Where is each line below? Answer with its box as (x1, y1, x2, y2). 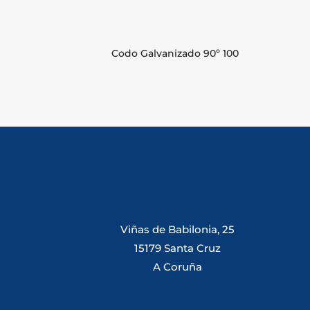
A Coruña (153, 259, 203, 273)
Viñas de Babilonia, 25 (120, 222, 235, 236)
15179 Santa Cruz (134, 241, 221, 255)
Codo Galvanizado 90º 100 (111, 47, 239, 60)
